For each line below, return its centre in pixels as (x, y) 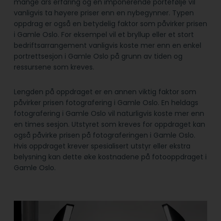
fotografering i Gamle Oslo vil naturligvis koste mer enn (109, 113)
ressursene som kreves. (54, 67)
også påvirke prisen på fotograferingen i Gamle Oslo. (105, 135)
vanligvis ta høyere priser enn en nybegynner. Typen (104, 13)
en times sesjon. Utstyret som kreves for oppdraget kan (110, 124)
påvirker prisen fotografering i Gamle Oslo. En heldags (106, 102)
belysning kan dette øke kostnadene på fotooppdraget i (110, 157)
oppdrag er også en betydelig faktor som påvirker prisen (110, 23)
